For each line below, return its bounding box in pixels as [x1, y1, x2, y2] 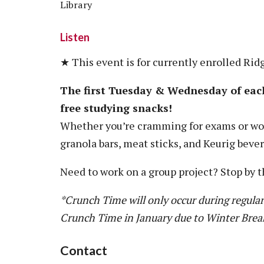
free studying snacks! [60, 100, 172, 115]
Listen [60, 31, 90, 44]
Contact [60, 242, 107, 258]
